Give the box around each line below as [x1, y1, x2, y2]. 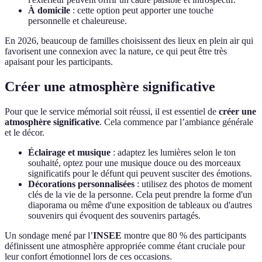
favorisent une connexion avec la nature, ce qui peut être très [5, 46, 227, 57]
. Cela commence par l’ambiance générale [99, 117, 253, 127]
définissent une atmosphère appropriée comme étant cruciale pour [5, 241, 245, 251]
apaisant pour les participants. [5, 57, 113, 67]
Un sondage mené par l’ [5, 230, 93, 241]
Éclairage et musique [28, 147, 111, 158]
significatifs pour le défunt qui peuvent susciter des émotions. [28, 168, 252, 179]
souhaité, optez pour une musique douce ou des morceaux [28, 158, 241, 168]
